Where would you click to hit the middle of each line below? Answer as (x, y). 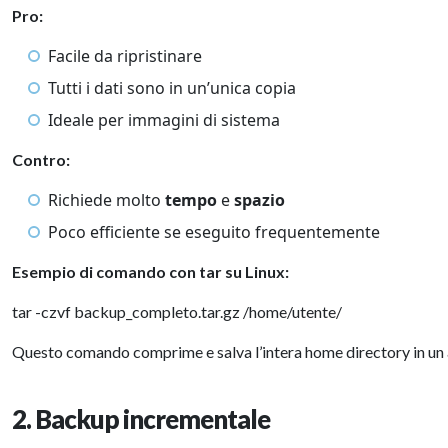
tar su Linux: (244, 271)
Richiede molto (106, 200)
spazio (259, 200)
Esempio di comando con (105, 271)
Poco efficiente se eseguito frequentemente (214, 232)
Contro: (41, 159)
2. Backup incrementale (141, 419)
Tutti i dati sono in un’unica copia (172, 88)
